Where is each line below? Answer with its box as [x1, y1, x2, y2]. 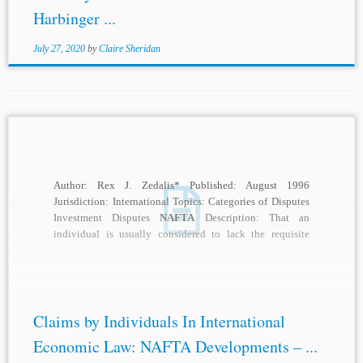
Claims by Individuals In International [32, 310, 285, 333]
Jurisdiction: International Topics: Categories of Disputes [53, 195, 310, 208]
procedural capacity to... [53, 244, 160, 257]
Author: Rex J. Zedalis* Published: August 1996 [53, 179, 310, 192]
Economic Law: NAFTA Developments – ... [32, 335, 318, 358]
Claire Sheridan [98, 43, 160, 55]
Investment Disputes [53, 211, 160, 224]
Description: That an [194, 211, 310, 224]
